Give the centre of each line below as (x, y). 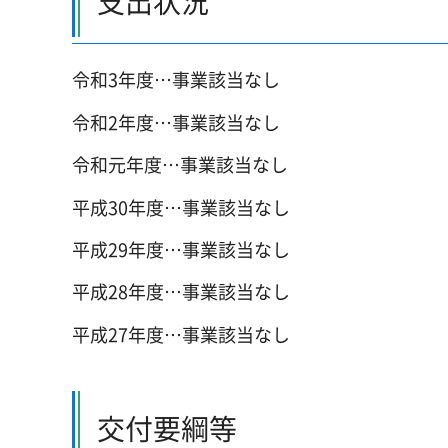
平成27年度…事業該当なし (181, 334)
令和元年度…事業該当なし (180, 165)
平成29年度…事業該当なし (181, 249)
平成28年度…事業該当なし (181, 292)
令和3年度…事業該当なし (176, 80)
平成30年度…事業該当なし (181, 207)
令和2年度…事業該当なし (176, 122)
